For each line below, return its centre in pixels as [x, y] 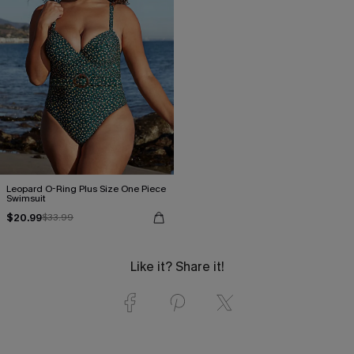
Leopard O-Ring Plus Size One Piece [86, 189]
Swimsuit [26, 198]
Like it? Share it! [177, 267]
